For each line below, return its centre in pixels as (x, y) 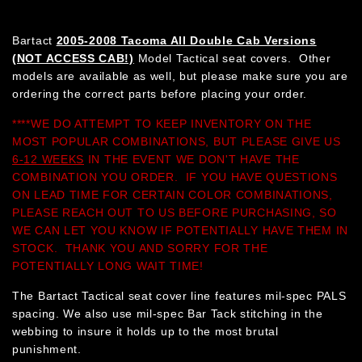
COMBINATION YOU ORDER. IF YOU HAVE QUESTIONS (175, 177)
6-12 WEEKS (48, 159)
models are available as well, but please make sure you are (180, 76)
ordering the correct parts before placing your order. (164, 93)
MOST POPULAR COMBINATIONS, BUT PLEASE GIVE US (177, 141)
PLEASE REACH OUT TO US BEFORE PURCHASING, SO (175, 212)
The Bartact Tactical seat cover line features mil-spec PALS (179, 295)
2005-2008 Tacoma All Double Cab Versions (186, 40)
